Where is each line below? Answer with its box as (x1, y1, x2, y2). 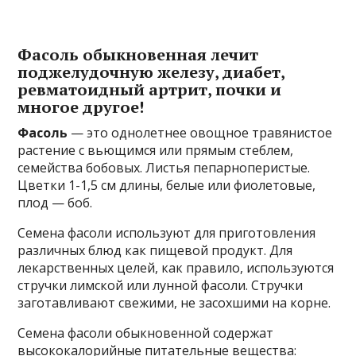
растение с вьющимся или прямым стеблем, (17, 141, 294, 159)
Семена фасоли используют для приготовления (17, 224, 316, 242)
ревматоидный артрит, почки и (17, 79, 282, 100)
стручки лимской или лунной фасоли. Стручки (17, 277, 304, 294)
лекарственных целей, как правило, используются (17, 259, 335, 277)
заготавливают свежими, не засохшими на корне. (17, 294, 331, 311)
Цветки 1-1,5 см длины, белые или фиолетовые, (17, 176, 316, 194)
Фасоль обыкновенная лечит (17, 44, 259, 65)
